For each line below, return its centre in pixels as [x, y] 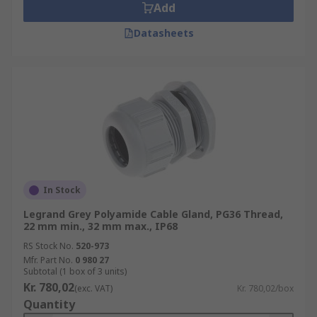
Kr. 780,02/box [265, 288]
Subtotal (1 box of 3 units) [75, 271]
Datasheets [163, 33]
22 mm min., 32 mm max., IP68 [100, 226]
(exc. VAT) [93, 288]
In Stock [62, 190]
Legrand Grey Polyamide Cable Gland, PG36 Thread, [153, 214]
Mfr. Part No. [48, 260]
